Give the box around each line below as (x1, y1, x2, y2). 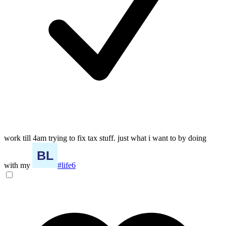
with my (4, 160, 32, 169)
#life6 (58, 160, 76, 169)
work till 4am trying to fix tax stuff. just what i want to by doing (4, 133, 206, 142)
